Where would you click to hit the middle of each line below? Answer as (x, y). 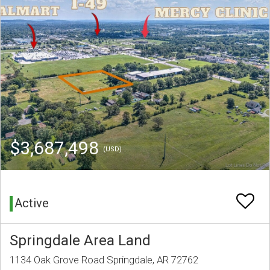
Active (32, 203)
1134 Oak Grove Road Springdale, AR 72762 (104, 260)
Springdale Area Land (80, 240)
